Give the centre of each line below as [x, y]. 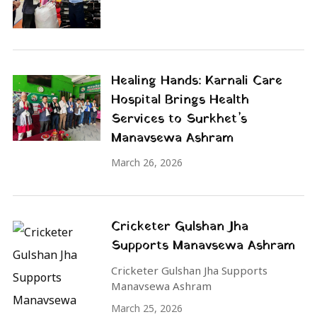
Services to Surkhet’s [179, 120]
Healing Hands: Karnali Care [197, 81]
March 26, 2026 [147, 163]
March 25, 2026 [147, 309]
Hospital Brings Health [180, 100]
